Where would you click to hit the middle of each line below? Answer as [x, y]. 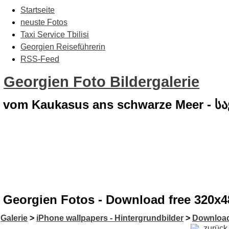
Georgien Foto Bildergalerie [102, 82]
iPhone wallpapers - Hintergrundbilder [110, 218]
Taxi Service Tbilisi [55, 35]
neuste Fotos [44, 22]
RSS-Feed [40, 59]
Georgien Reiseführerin [63, 47]
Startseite [38, 10]
